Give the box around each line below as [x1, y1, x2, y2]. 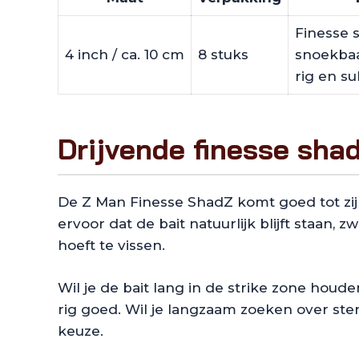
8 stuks [198, 46, 248, 63]
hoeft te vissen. [58, 237, 165, 254]
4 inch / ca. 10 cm [65, 46, 184, 63]
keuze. [58, 322, 103, 339]
